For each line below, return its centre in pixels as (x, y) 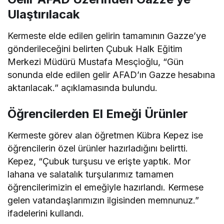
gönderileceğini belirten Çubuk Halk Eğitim (95, 48)
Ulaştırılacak (43, 14)
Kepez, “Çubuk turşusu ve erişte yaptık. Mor (99, 161)
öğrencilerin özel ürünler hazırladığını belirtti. (98, 148)
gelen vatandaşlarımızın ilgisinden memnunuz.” (103, 200)
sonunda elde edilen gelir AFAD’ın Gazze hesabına (111, 74)
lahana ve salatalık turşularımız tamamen (91, 174)
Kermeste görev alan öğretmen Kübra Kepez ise (105, 135)
